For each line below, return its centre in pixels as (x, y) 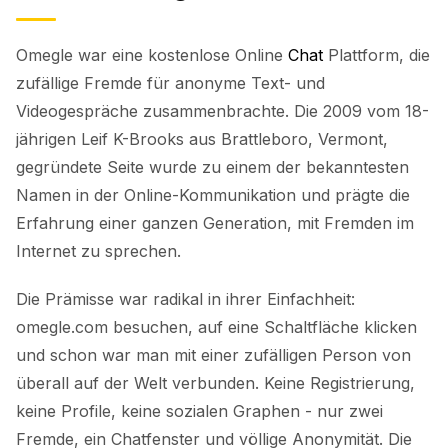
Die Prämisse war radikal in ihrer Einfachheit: (185, 298)
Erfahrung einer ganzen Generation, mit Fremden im (215, 222)
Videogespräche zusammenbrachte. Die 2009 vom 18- (222, 110)
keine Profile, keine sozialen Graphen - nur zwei (199, 410)
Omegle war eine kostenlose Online (152, 54)
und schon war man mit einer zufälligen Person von (213, 354)
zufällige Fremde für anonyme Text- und (170, 82)
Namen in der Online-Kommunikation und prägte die (213, 194)
